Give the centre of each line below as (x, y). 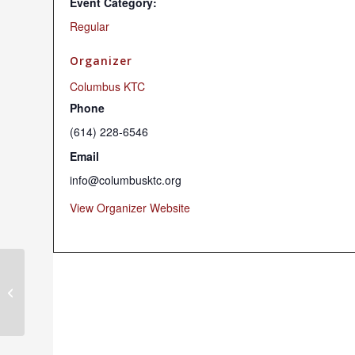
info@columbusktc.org (126, 180)
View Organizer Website (130, 208)
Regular (90, 26)
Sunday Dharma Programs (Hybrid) (112, 292)
